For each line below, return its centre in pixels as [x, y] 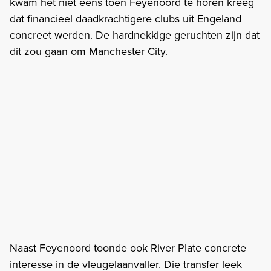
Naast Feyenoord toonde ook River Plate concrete [128, 247]
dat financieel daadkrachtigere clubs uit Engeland [126, 18]
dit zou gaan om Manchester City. [89, 51]
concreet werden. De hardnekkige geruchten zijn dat [135, 34]
